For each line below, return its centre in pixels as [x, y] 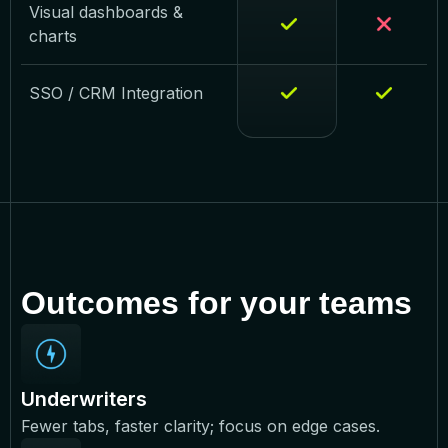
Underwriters [86, 398]
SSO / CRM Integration [116, 93]
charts [53, 35]
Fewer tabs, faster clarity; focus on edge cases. [203, 425]
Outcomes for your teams [216, 302]
